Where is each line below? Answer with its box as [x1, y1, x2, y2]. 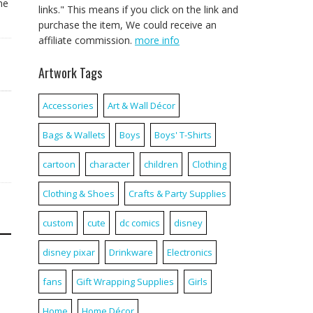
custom [43, 217, 73, 229]
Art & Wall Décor [108, 99, 175, 112]
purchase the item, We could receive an [38, 18, 217, 31]
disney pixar [43, 246, 95, 259]
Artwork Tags [38, 64, 102, 82]
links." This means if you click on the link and [38, 3, 238, 16]
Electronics [167, 246, 212, 259]
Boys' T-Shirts [154, 129, 212, 141]
